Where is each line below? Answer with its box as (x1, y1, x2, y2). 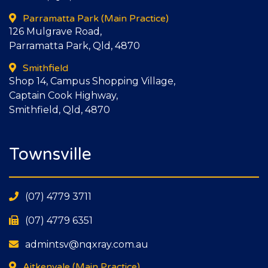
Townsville (9, 144, 92, 165)
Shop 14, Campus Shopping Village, (9, 75, 175, 87)
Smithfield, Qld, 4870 (9, 104, 110, 116)
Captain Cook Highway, (9, 90, 118, 102)
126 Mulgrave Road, (9, 26, 102, 38)
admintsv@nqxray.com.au (23, 239, 148, 251)
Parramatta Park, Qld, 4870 (9, 40, 140, 52)
